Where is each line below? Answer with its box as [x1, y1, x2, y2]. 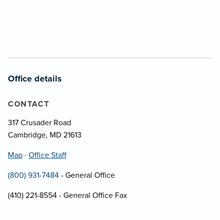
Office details [8, 73, 62, 84]
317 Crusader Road [8, 117, 71, 128]
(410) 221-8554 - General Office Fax [8, 190, 127, 200]
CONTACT [8, 99, 50, 109]
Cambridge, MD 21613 [8, 130, 82, 140]
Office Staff [28, 150, 66, 160]
